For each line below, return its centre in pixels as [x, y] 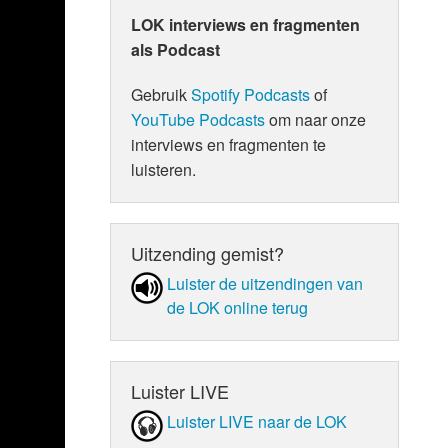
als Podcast [176, 49]
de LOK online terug [238, 307]
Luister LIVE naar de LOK [257, 421]
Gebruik [161, 94]
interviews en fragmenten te [229, 144]
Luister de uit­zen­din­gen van [265, 283]
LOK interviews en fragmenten [246, 24]
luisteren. [164, 169]
